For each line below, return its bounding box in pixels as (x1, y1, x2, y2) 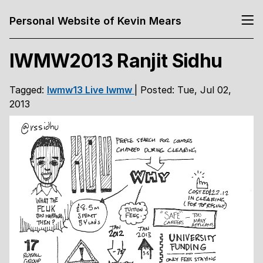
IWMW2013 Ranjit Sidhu (9, 49, 222, 73)
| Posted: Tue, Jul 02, (134, 83, 231, 96)
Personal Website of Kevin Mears (9, 14, 181, 27)
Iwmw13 (47, 83, 85, 96)
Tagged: (9, 83, 47, 96)
